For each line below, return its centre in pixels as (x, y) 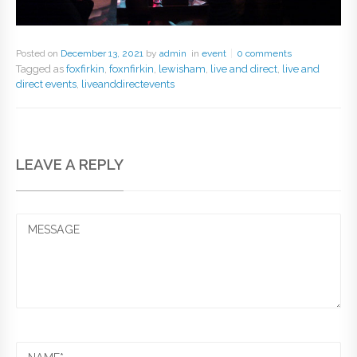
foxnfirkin (131, 69)
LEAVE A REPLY (70, 165)
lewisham (182, 69)
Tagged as (41, 69)
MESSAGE (55, 221)
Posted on (38, 54)
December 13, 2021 (102, 54)
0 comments (264, 54)
